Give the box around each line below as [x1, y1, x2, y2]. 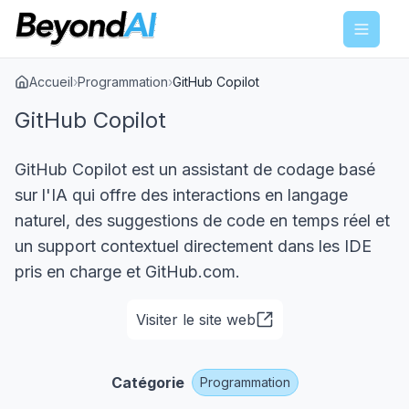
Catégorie [110, 373, 184, 392]
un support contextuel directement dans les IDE [15, 236, 372, 256]
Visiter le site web [135, 310, 256, 329]
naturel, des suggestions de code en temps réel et [15, 211, 390, 230]
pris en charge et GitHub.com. [15, 262, 240, 281]
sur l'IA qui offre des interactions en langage [15, 185, 348, 204]
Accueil [29, 74, 73, 89]
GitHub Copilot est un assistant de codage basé [15, 160, 375, 179]
